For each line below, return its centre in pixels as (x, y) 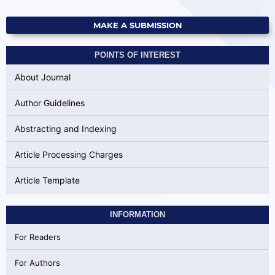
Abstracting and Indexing (65, 128)
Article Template (47, 180)
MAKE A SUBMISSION (137, 25)
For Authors (37, 262)
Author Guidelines (49, 103)
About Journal (42, 77)
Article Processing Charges (68, 154)
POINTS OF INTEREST (137, 55)
